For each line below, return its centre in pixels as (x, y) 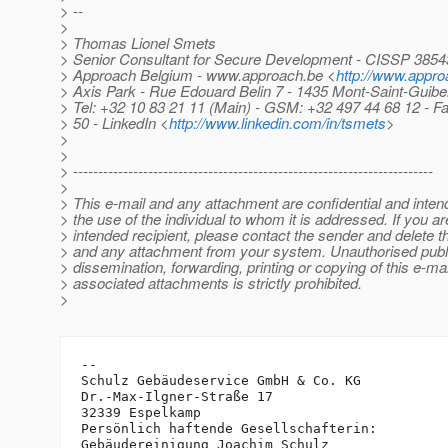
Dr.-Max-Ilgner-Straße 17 (177, 397)
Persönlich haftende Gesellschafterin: (229, 429)
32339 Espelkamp (141, 413)
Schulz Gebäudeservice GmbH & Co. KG (221, 381)
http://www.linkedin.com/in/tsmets (277, 123)
